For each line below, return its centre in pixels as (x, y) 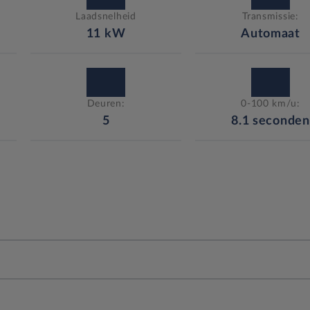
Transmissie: (271, 16)
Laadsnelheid (106, 16)
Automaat (271, 34)
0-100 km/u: (271, 103)
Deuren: (106, 103)
